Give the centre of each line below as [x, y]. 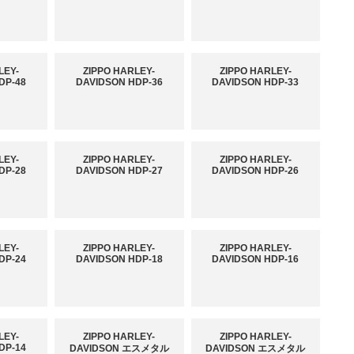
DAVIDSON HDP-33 [256, 83]
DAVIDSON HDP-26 [256, 171]
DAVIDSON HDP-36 [119, 83]
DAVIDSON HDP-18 [119, 260]
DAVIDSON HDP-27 [119, 171]
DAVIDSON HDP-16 [256, 260]
